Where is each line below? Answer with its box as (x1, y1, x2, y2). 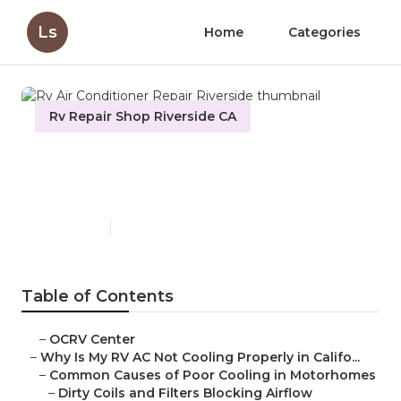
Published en (35, 220, 101, 235)
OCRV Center (49, 331, 135, 348)
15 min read (120, 220, 178, 235)
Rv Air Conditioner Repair (35, 148, 323, 175)
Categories (288, 24, 361, 40)
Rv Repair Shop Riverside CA (49, 108, 236, 124)
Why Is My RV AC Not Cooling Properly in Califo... (40, 349, 360, 366)
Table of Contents (21, 286, 174, 307)
